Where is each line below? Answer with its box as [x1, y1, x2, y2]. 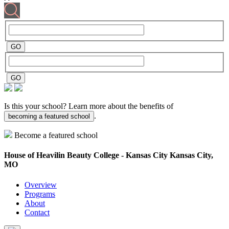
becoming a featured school [8, 112, 90, 121]
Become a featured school [14, 131, 98, 140]
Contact [25, 208, 50, 217]
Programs [25, 189, 55, 198]
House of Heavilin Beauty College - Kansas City [4, 151, 170, 160]
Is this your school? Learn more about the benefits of [4, 102, 173, 111]
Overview [25, 180, 57, 189]
